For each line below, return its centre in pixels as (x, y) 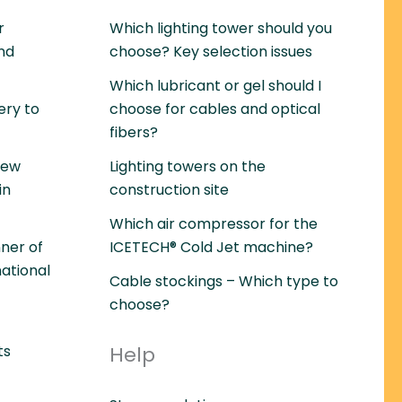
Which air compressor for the (214, 223)
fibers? (134, 132)
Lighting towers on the (188, 166)
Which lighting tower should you (221, 28)
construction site (169, 189)
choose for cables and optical (215, 109)
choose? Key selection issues (211, 51)
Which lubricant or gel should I (215, 85)
